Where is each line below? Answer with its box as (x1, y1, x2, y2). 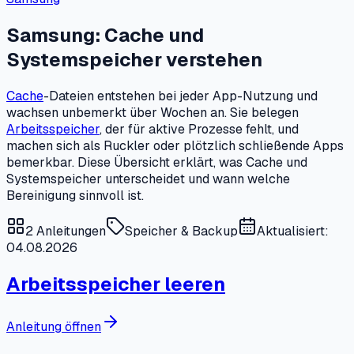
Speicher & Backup (125, 222, 238, 239)
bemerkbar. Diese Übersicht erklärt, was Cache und (6, 153, 307, 171)
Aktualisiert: (257, 222, 329, 239)
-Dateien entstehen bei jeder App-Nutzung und (43, 87, 318, 104)
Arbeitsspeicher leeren (6, 271, 225, 296)
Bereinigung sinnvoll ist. (6, 186, 144, 204)
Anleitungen (36, 222, 106, 239)
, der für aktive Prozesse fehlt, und (100, 120, 299, 137)
